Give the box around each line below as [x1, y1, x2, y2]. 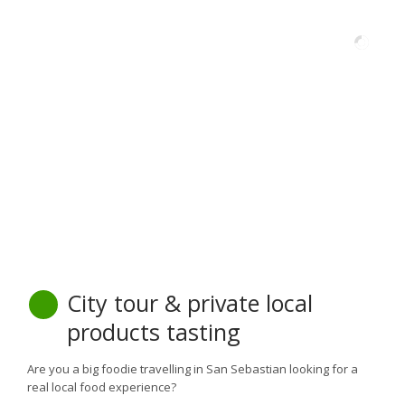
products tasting [67, 316, 240, 347]
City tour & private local [67, 287, 313, 318]
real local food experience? [27, 379, 176, 395]
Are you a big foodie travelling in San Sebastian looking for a [27, 361, 358, 377]
